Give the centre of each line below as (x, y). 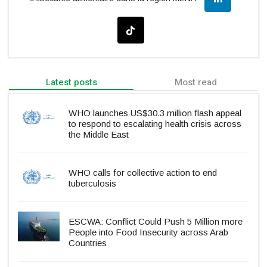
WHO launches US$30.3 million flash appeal (155, 113)
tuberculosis (92, 184)
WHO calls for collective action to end (143, 173)
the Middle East (99, 135)
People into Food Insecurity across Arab (148, 232)
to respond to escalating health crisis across (155, 124)
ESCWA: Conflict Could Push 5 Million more (156, 222)
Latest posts (71, 83)
